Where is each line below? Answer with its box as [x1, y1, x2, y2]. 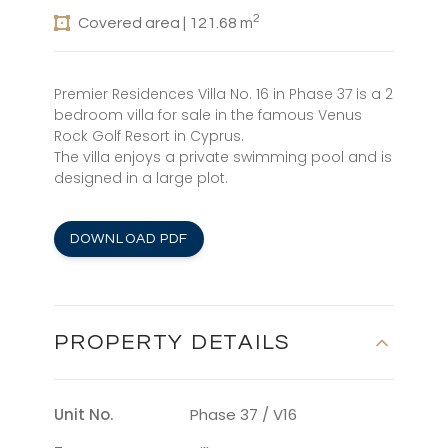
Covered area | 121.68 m [78, 15, 253, 32]
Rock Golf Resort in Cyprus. [54, 126, 244, 147]
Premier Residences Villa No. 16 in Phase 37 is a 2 [54, 84, 393, 105]
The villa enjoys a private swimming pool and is [54, 147, 392, 168]
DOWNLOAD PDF [70, 232, 189, 247]
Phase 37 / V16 [190, 404, 297, 426]
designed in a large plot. [54, 168, 232, 189]
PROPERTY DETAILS [54, 331, 291, 355]
